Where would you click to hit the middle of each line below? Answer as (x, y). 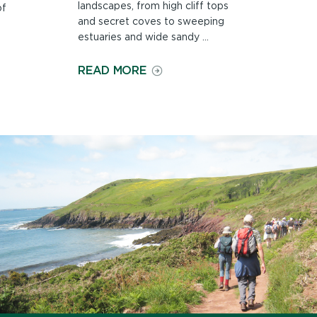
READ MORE (112, 70)
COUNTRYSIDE (187, 83)
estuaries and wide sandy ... (144, 37)
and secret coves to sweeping (151, 22)
